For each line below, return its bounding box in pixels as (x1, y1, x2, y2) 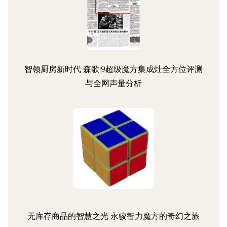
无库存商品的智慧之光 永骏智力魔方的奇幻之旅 (27, 211, 200, 221)
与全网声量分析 (85, 79, 142, 88)
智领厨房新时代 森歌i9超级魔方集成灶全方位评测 (24, 64, 203, 74)
